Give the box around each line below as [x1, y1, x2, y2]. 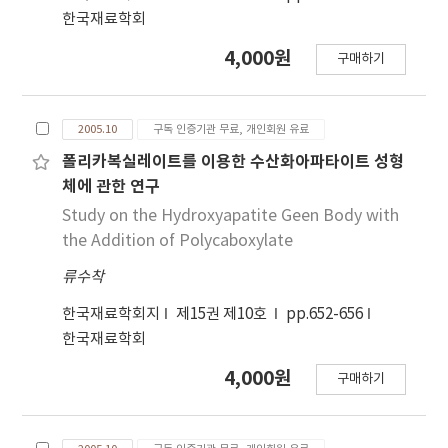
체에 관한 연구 [62, 177, 161, 198]
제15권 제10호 [176, 306, 271, 324]
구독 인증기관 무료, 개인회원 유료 [153, 123, 310, 137]
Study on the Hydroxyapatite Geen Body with [62, 207, 400, 226]
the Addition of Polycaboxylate [62, 232, 294, 251]
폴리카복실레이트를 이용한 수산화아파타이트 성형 [62, 152, 405, 173]
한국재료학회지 [62, 306, 161, 324]
